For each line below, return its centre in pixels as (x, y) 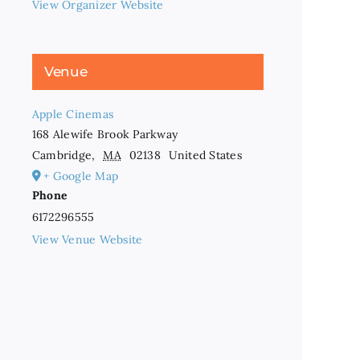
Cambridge (62, 155)
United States (205, 155)
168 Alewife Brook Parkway (105, 134)
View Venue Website (88, 239)
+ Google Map (81, 176)
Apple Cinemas (73, 114)
